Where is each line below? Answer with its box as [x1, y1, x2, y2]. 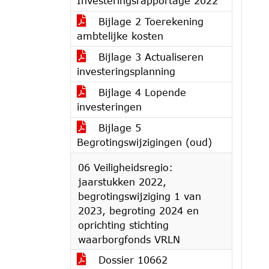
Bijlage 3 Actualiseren [95, 51, 204, 62]
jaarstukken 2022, [78, 176, 166, 187]
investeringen [77, 101, 142, 112]
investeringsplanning [77, 65, 175, 77]
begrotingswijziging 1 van [78, 190, 201, 202]
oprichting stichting [78, 219, 169, 231]
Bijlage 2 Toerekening [95, 16, 204, 27]
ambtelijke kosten [77, 30, 163, 41]
